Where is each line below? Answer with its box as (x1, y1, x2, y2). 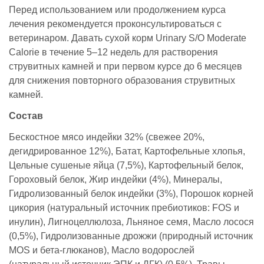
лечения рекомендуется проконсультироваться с (9, 18, 222, 29)
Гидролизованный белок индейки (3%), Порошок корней (9, 188, 253, 199)
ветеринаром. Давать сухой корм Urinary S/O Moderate (9, 32, 246, 43)
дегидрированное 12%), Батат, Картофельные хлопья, (9, 146, 245, 156)
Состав (9, 110, 43, 121)
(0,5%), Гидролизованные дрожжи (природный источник (9, 230, 253, 241)
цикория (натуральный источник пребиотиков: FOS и (9, 202, 239, 213)
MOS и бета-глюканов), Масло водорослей (9, 245, 194, 255)
